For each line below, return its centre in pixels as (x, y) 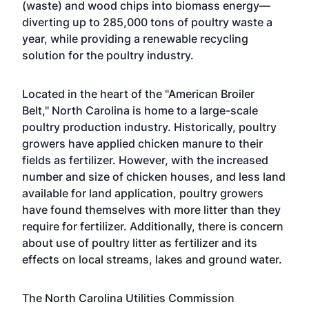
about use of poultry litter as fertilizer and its (140, 243)
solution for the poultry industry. (108, 55)
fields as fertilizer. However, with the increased (145, 160)
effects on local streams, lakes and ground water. (152, 259)
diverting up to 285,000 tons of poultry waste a (147, 22)
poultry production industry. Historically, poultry (149, 127)
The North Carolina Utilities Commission (128, 298)
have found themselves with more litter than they (151, 210)
